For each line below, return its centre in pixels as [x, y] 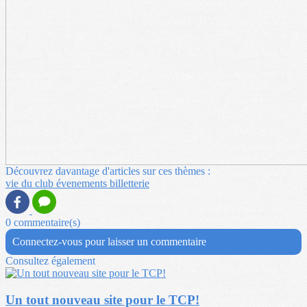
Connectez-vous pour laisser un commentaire [109, 242]
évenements [83, 184]
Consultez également [50, 261]
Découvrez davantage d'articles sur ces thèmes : [108, 171]
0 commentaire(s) [43, 223]
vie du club [31, 184]
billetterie [130, 184]
